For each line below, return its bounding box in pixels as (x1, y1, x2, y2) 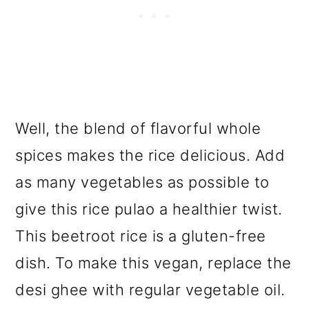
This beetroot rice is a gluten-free (15, 226, 266, 245)
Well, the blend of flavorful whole (15, 119, 261, 137)
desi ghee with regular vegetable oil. (15, 280, 286, 299)
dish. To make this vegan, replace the (15, 253, 292, 272)
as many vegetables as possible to (15, 172, 270, 191)
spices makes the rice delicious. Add (15, 146, 286, 164)
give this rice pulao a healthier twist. (15, 199, 283, 218)
